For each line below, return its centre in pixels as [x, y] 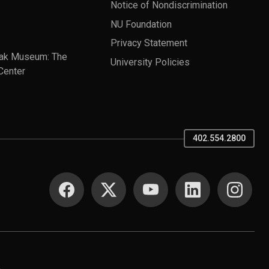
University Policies [150, 62]
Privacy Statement [149, 43]
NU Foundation [141, 24]
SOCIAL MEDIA [96, 180]
